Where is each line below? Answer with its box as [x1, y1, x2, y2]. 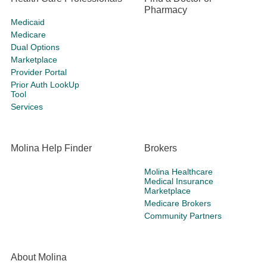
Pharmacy [144, 5, 187, 15]
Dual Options [11, 42, 60, 52]
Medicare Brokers [144, 198, 211, 209]
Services [11, 102, 43, 112]
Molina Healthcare [144, 167, 213, 177]
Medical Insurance [144, 176, 213, 187]
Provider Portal [11, 67, 67, 77]
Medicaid [11, 17, 45, 27]
